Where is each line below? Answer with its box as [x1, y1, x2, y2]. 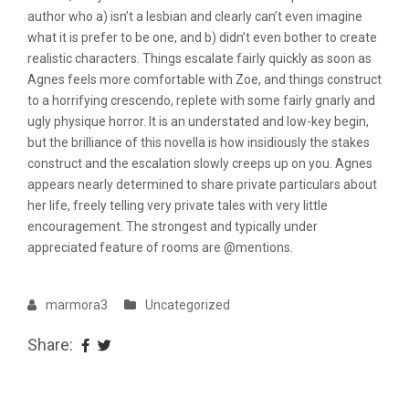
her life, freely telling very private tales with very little [27, 198, 328, 213]
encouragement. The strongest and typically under [27, 219, 318, 234]
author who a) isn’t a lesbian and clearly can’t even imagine [27, 9, 362, 24]
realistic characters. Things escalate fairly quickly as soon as [27, 51, 372, 66]
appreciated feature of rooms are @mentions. [27, 240, 293, 255]
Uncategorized [145, 298, 230, 312]
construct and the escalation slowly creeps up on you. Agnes [27, 156, 372, 171]
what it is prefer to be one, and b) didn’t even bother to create [27, 30, 377, 45]
